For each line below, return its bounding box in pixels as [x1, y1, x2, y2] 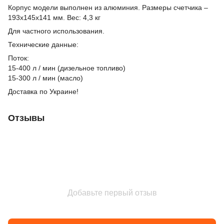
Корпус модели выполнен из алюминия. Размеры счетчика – [8, 3, 208, 11]
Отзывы [8, 113, 44, 123]
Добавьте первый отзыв [67, 188, 157, 197]
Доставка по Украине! [8, 87, 78, 95]
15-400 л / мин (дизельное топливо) [8, 64, 125, 72]
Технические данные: [8, 40, 78, 48]
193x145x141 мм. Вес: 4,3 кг [8, 13, 102, 21]
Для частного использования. [8, 27, 108, 35]
